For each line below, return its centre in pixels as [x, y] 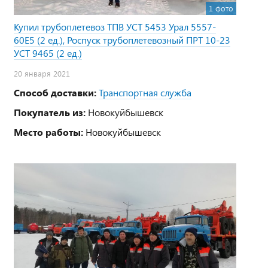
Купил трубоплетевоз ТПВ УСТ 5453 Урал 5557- [115, 26]
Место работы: [48, 132]
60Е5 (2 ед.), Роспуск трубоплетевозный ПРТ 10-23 [122, 39]
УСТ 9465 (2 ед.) [48, 53]
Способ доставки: [55, 92]
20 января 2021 [42, 73]
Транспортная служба [145, 92]
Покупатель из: [50, 112]
